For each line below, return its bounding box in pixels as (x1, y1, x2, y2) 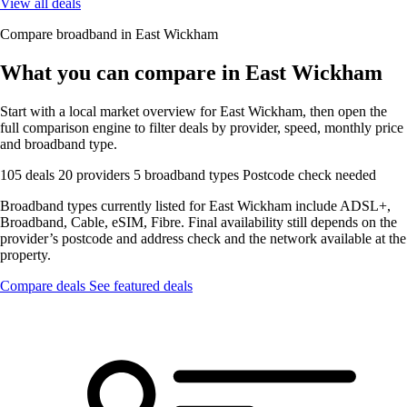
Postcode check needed (243, 166, 376, 183)
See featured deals (89, 277, 193, 293)
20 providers (58, 166, 134, 183)
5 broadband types (134, 166, 243, 183)
